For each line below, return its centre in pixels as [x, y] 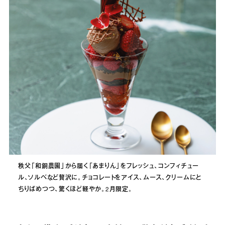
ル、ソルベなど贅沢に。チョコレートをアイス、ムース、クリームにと [110, 178]
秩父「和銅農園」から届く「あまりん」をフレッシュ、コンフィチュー [109, 167]
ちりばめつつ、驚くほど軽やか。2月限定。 [75, 190]
